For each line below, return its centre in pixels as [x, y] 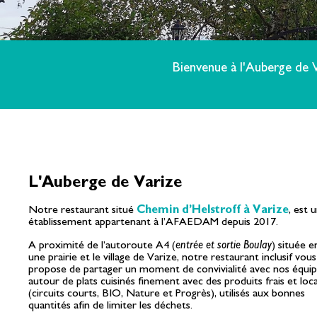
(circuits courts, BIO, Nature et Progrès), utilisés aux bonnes [167, 293]
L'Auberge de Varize [105, 182]
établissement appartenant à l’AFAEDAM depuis [139, 222]
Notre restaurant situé [82, 210]
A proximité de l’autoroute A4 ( [102, 245]
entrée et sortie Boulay [224, 245]
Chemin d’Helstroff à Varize [213, 210]
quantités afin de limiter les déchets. [110, 305]
